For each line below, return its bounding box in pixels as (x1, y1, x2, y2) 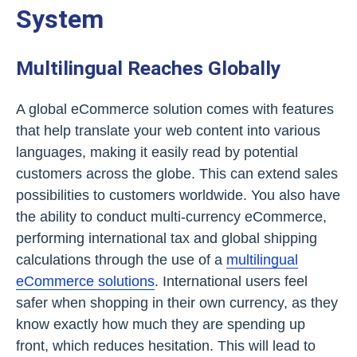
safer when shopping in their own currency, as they (16, 294, 338, 311)
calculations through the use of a (16, 251, 226, 268)
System (16, 3, 104, 34)
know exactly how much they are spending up (16, 316, 305, 332)
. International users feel (155, 273, 308, 289)
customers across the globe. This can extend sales (16, 165, 338, 182)
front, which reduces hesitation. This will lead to (16, 337, 316, 354)
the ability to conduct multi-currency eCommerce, (16, 208, 327, 225)
